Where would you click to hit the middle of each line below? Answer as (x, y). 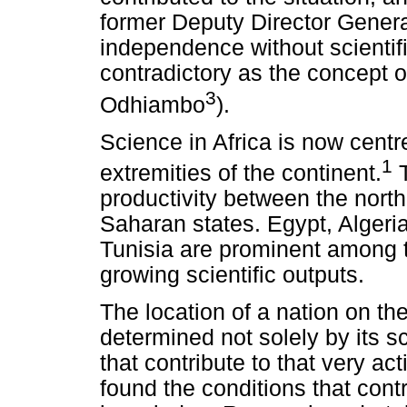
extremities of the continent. (241, 173)
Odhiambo (153, 104)
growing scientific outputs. (232, 274)
